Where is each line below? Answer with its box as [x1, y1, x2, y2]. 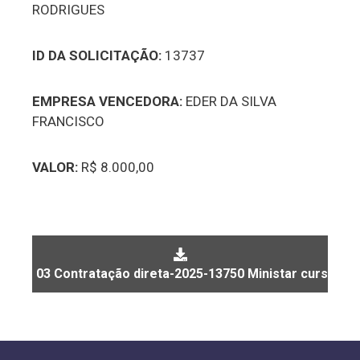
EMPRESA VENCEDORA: [32, 93, 186, 109]
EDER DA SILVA [186, 93, 277, 109]
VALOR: [32, 159, 79, 175]
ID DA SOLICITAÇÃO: [32, 47, 162, 63]
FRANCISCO [32, 113, 105, 129]
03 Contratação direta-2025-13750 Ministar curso [36, 266, 336, 281]
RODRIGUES [32, 2, 105, 18]
